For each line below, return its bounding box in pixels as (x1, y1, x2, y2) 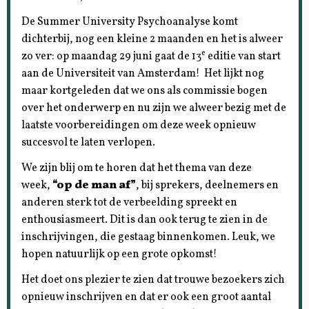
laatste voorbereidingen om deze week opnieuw (21, 117, 257, 133)
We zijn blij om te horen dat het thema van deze (21, 160, 252, 176)
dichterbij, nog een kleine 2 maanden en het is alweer (21, 31, 283, 47)
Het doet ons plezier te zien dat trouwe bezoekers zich (21, 272, 286, 288)
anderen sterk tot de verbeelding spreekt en (21, 195, 238, 210)
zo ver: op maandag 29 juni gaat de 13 (21, 48, 202, 64)
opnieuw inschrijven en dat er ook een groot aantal (21, 289, 272, 305)
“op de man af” (52, 177, 137, 193)
